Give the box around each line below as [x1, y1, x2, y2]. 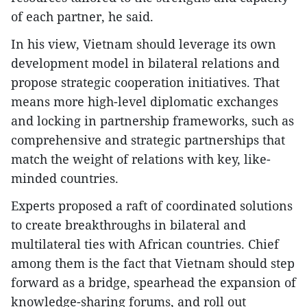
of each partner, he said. [11, 8, 153, 25]
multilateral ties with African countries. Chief [11, 236, 279, 252]
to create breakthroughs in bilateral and [11, 217, 246, 233]
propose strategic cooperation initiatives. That [11, 74, 280, 90]
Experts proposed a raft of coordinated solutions [11, 197, 293, 214]
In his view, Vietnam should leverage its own [11, 36, 276, 52]
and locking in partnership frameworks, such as [11, 112, 294, 129]
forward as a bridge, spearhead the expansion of [11, 274, 296, 291]
